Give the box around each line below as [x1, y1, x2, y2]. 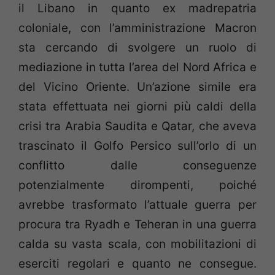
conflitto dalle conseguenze [18, 158, 257, 173]
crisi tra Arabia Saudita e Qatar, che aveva [18, 119, 257, 134]
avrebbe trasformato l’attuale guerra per [18, 198, 257, 212]
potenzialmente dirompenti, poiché [18, 178, 257, 193]
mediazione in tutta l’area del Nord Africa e [18, 60, 257, 75]
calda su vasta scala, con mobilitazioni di [18, 237, 257, 252]
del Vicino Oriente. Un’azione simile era [18, 80, 257, 95]
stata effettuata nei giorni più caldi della [18, 99, 257, 114]
